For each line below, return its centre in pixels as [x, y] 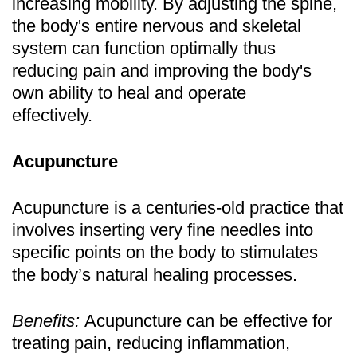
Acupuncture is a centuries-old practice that [178, 207]
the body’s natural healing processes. [155, 274]
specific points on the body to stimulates [165, 252]
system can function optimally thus [144, 48]
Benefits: [48, 320]
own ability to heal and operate [129, 92]
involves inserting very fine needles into [163, 229]
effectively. [52, 115]
